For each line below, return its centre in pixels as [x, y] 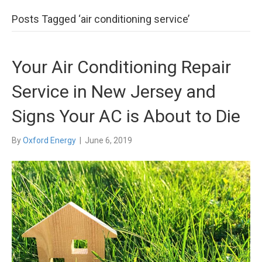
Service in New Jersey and [114, 92]
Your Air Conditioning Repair [121, 67]
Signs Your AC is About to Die [126, 116]
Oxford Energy [49, 140]
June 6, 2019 [108, 140]
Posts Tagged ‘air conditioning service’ [101, 19]
